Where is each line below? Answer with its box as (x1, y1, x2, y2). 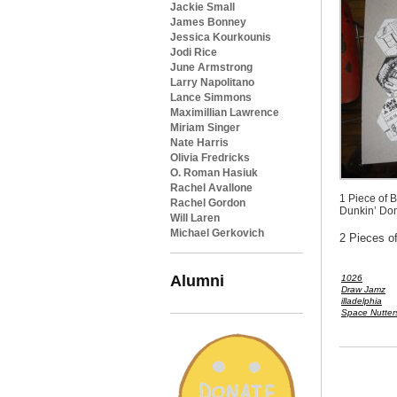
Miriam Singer (170, 121, 240, 134)
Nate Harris (170, 136, 229, 149)
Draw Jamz (341, 284, 385, 295)
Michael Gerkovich (170, 227, 264, 239)
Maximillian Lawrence (170, 106, 279, 119)
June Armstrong (170, 61, 253, 74)
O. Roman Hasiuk (170, 167, 258, 179)
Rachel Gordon (170, 197, 245, 209)
